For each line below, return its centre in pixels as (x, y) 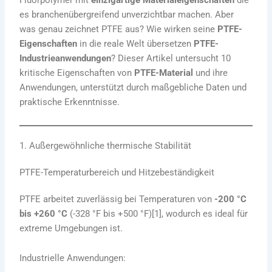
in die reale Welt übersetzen (136, 44)
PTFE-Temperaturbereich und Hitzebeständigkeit (117, 172)
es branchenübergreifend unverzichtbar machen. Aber (127, 15)
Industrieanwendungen (66, 59)
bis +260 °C (44, 213)
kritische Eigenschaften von (77, 73)
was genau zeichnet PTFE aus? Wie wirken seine (119, 29)
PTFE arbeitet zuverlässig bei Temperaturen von (117, 199)
